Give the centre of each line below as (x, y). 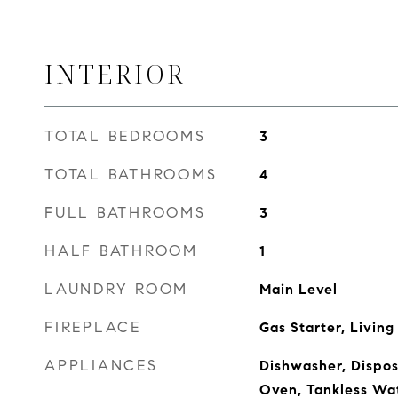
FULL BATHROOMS (125, 213)
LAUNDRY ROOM (116, 289)
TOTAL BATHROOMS (131, 175)
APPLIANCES (101, 366)
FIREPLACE (93, 327)
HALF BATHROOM (121, 251)
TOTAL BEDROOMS (125, 136)
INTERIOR (115, 73)
